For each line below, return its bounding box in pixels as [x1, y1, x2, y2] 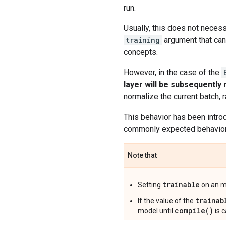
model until [138, 206, 175, 215]
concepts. [124, 47, 158, 57]
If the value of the [138, 196, 195, 205]
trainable [162, 179, 200, 189]
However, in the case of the [124, 67, 221, 77]
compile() [175, 205, 213, 215]
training [126, 35, 160, 45]
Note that [128, 151, 157, 159]
